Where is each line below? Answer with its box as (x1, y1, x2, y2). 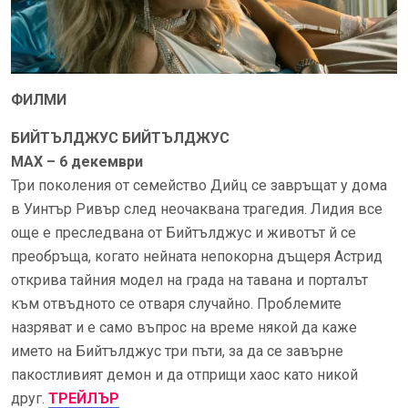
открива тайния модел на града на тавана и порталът (11, 271, 368, 290)
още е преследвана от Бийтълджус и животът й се (11, 224, 356, 242)
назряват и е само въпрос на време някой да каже (11, 319, 357, 337)
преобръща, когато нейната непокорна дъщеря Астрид (11, 248, 382, 266)
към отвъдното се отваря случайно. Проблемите (11, 295, 342, 313)
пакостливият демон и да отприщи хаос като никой (11, 366, 358, 384)
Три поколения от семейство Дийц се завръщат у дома (11, 177, 387, 195)
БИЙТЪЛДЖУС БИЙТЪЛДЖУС (11, 129, 229, 148)
